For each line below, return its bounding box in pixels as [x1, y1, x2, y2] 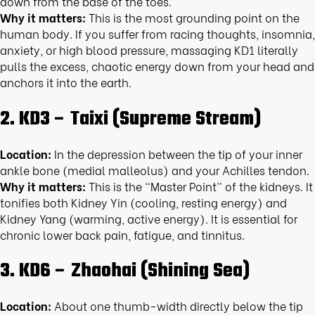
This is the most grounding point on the [86, 8, 300, 25]
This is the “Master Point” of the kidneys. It [86, 177, 313, 194]
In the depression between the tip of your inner [51, 145, 302, 162]
